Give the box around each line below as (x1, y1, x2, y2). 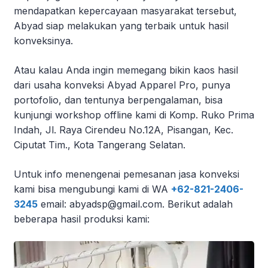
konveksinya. (14, 34, 73, 47)
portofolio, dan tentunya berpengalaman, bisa (14, 93, 223, 106)
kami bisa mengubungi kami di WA (14, 182, 171, 195)
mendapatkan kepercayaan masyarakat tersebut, (14, 4, 237, 17)
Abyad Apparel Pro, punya (107, 78, 230, 91)
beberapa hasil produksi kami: (14, 212, 150, 225)
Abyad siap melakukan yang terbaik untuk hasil (14, 19, 229, 32)
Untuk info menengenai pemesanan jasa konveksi (14, 167, 239, 180)
